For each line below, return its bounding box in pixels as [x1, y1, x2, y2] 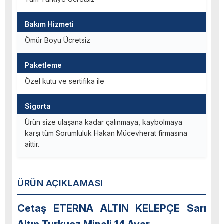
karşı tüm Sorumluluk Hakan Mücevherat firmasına [25, 129, 187, 138]
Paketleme [25, 61, 62, 70]
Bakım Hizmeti [25, 20, 74, 29]
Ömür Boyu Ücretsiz [25, 36, 90, 45]
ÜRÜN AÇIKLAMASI [17, 178, 103, 189]
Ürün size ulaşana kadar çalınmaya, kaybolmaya [25, 118, 182, 127]
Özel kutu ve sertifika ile [25, 77, 104, 86]
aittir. [25, 140, 39, 149]
